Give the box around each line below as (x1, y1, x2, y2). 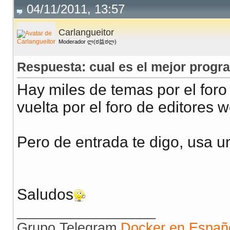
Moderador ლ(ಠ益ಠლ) (59, 39, 117, 45)
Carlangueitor (59, 27, 114, 38)
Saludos (17, 186, 73, 203)
